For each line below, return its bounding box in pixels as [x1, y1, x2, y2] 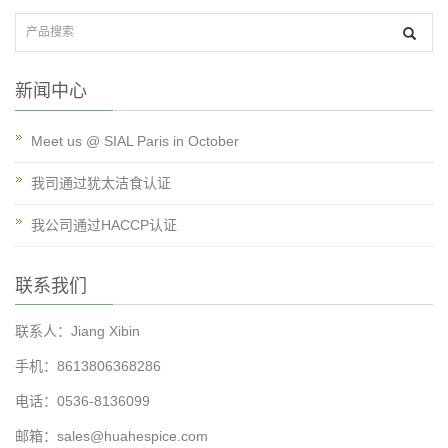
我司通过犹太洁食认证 [31, 175, 171, 191]
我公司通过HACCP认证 [31, 217, 177, 233]
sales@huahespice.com [57, 428, 208, 444]
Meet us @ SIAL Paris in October [31, 133, 239, 149]
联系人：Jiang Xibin [15, 323, 140, 339]
